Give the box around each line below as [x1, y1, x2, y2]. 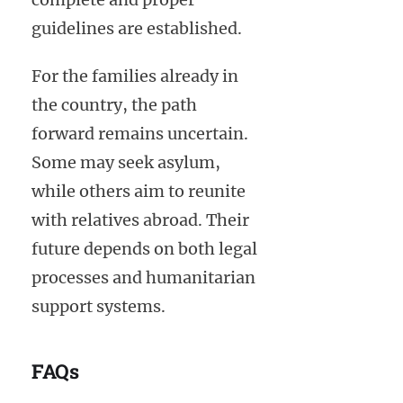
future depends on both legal [31, 238, 257, 260]
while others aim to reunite [31, 181, 246, 202]
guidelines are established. [31, 18, 242, 40]
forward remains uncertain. [31, 123, 248, 145]
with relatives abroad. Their [31, 210, 249, 231]
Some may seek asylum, [31, 152, 220, 174]
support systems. [31, 296, 166, 318]
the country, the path [31, 94, 197, 116]
